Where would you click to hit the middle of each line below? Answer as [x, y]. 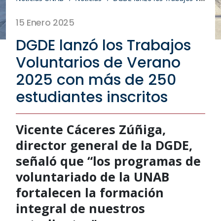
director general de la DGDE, [104, 145]
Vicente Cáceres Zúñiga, [91, 129]
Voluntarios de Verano [98, 62]
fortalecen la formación [90, 192]
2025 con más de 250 [96, 80]
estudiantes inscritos [92, 97]
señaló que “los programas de [108, 161]
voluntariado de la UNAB [92, 176]
